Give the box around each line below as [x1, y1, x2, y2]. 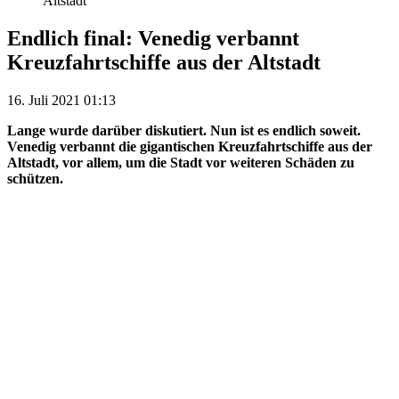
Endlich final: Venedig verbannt [7, 26, 299, 50]
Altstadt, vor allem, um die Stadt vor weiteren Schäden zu [7, 154, 354, 170]
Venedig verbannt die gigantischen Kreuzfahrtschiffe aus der [7, 138, 372, 154]
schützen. [7, 170, 63, 186]
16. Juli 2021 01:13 [7, 92, 116, 108]
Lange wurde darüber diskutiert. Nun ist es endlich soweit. [7, 122, 361, 138]
